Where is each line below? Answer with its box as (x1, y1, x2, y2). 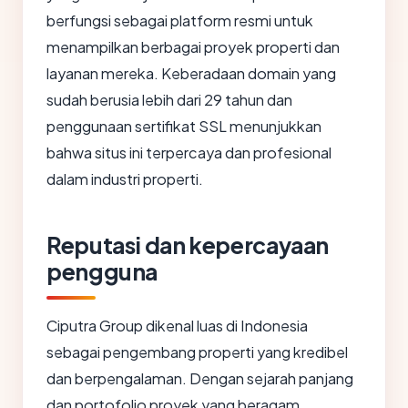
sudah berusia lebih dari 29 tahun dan (46, 90, 292, 110)
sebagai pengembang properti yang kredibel (46, 342, 348, 362)
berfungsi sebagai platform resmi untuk (46, 11, 313, 31)
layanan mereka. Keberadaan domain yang (46, 64, 336, 84)
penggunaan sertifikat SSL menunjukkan (46, 117, 321, 137)
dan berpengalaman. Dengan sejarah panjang (46, 369, 353, 389)
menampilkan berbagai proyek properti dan (46, 37, 340, 57)
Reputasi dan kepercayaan (46, 230, 330, 260)
